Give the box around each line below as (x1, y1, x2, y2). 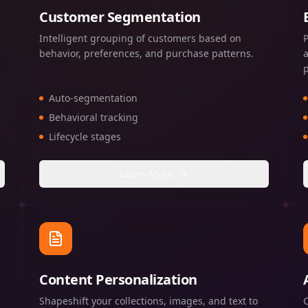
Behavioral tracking (49, 110, 138, 124)
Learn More (119, 166, 173, 180)
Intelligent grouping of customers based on (39, 31, 241, 45)
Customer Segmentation (39, 7, 201, 26)
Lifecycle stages (49, 129, 121, 143)
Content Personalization (39, 269, 197, 289)
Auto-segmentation (49, 91, 137, 104)
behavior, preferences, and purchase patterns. (39, 46, 254, 60)
